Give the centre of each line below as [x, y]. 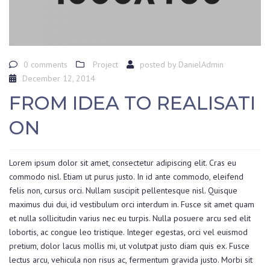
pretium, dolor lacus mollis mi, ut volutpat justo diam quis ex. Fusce [129, 246]
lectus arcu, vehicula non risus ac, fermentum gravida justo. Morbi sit [131, 259]
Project [105, 65]
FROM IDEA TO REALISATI [132, 103]
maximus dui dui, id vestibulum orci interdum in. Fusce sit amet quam [132, 204]
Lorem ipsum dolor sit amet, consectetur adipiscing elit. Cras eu [123, 162]
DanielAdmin [201, 65]
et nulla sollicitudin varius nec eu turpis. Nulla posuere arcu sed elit [130, 218]
